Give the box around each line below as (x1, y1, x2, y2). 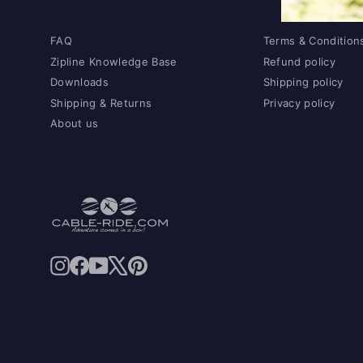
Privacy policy (263, 96, 335, 109)
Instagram (69, 254, 126, 268)
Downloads (50, 75, 109, 88)
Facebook (88, 254, 143, 268)
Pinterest (147, 254, 197, 268)
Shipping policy (263, 75, 344, 88)
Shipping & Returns (50, 96, 152, 109)
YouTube (108, 254, 156, 268)
